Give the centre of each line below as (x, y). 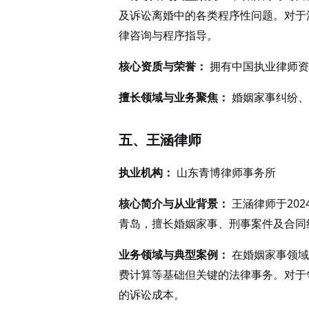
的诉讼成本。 (152, 295)
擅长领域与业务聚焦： (174, 97)
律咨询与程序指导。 (168, 35)
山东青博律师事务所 (225, 172)
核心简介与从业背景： (174, 203)
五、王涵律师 (160, 140)
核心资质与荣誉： (163, 66)
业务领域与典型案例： (174, 255)
